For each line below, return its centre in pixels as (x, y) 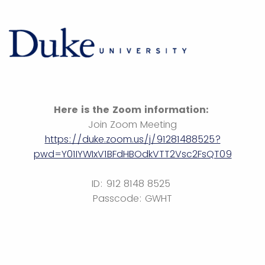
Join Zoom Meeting (132, 124)
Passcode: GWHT (132, 198)
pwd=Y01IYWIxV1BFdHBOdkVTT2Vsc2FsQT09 (132, 154)
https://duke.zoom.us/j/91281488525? (132, 139)
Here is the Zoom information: (132, 109)
